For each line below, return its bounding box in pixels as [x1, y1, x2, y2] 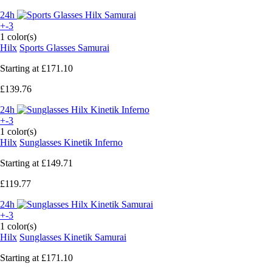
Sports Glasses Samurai [19, 42, 109, 53]
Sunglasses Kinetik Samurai [19, 231, 126, 242]
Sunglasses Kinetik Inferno [19, 137, 123, 148]
